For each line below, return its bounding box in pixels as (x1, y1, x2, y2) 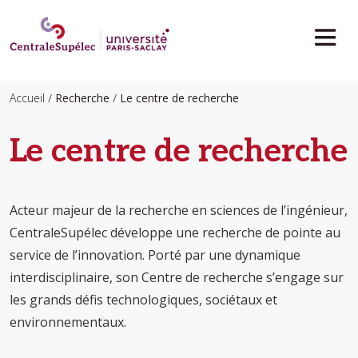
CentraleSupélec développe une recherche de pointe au (10, 224, 340, 241)
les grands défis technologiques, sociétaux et (10, 291, 277, 308)
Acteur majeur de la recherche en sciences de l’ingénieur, (10, 201, 348, 219)
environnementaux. (10, 313, 126, 331)
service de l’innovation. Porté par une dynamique (10, 246, 300, 264)
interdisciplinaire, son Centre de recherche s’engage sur (10, 268, 344, 286)
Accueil (10, 90, 45, 105)
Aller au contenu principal (6, 2, 159, 19)
